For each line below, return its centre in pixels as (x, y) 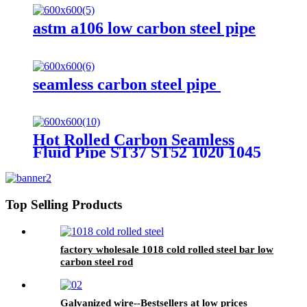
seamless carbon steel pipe (127, 84)
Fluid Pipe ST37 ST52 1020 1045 (147, 152)
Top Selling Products (64, 205)
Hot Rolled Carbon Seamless (134, 140)
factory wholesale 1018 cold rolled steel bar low (167, 249)
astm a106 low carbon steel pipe (144, 28)
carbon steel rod (97, 261)
